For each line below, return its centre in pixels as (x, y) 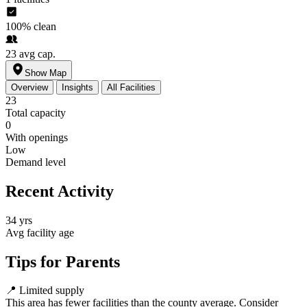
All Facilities (131, 87)
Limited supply (52, 291)
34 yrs (19, 220)
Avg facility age (40, 232)
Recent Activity (60, 191)
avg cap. (37, 53)
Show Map (46, 73)
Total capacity (36, 112)
